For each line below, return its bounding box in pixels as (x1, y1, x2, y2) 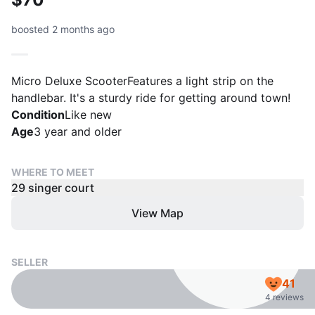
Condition (11, 108, 65, 122)
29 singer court (11, 181, 94, 195)
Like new (65, 108, 112, 122)
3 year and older (34, 124, 122, 139)
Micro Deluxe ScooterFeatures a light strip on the (11, 74, 274, 88)
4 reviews (265, 292, 304, 302)
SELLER (11, 256, 48, 268)
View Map (131, 206, 184, 220)
